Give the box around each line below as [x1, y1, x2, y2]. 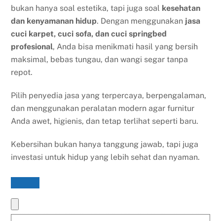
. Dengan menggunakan [97, 16, 185, 26]
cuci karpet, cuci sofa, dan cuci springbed [11, 29, 167, 38]
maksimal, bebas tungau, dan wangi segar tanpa [11, 55, 188, 64]
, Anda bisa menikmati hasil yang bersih [53, 42, 198, 51]
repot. [11, 68, 33, 77]
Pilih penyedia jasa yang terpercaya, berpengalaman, [11, 90, 207, 100]
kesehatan [162, 3, 201, 13]
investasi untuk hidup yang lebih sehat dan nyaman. [11, 152, 200, 162]
